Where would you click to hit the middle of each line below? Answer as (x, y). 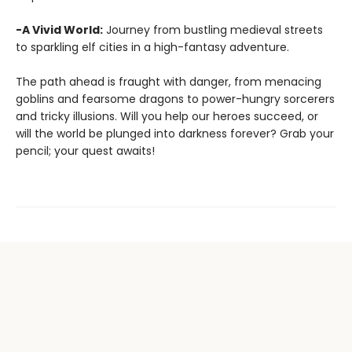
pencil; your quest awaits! (85, 151)
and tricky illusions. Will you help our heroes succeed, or (167, 116)
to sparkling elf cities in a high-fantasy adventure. (152, 47)
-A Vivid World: (59, 30)
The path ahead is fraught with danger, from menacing (169, 82)
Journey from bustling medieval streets (213, 30)
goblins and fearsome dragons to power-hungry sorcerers (175, 99)
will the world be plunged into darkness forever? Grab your (175, 134)
